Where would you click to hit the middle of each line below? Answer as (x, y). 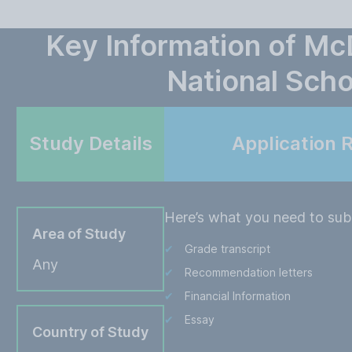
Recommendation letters (249, 272)
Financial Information (238, 296)
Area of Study (79, 234)
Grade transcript (228, 249)
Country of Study (91, 332)
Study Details (90, 143)
